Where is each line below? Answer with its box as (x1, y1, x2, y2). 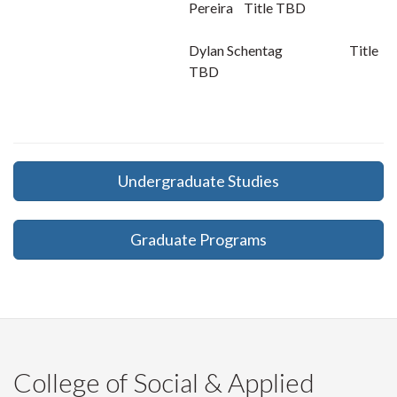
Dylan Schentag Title (189, 42, 379, 58)
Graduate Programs (130, 230, 267, 249)
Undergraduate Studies (118, 171, 279, 191)
